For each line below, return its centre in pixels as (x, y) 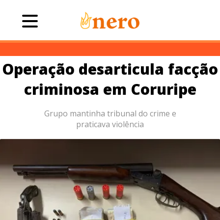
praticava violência (110, 124)
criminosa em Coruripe (110, 89)
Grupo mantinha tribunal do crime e (110, 113)
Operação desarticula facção (110, 69)
